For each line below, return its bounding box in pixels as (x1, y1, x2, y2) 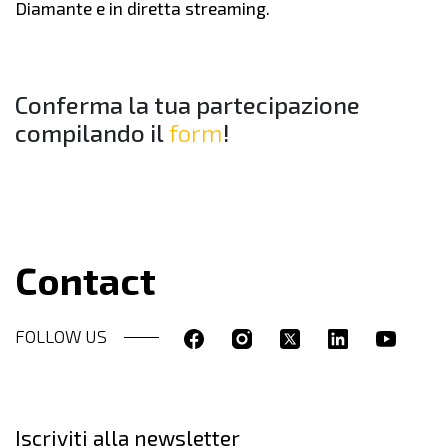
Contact (15, 257, 156, 303)
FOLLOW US (15, 326, 107, 347)
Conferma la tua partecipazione (15, 90, 360, 119)
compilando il (15, 118, 164, 147)
